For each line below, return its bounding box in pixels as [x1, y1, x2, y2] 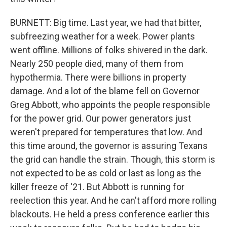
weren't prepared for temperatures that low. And [10, 127, 202, 137]
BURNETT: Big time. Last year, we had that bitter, [10, 17, 201, 28]
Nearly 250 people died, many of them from [10, 58, 183, 69]
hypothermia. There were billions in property [10, 72, 186, 83]
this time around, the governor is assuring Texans [10, 140, 208, 151]
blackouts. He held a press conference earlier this [10, 209, 210, 219]
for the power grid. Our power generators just [10, 113, 191, 124]
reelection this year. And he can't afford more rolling [10, 195, 216, 206]
